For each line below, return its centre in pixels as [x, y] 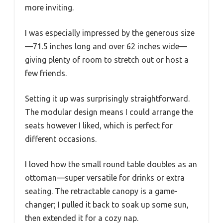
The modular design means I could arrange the [109, 112]
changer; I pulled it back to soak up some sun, [107, 204]
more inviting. [49, 7]
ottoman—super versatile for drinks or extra [105, 177]
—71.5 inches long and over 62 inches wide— [106, 46]
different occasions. [61, 139]
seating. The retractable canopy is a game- [101, 191]
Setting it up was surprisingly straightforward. [107, 98]
